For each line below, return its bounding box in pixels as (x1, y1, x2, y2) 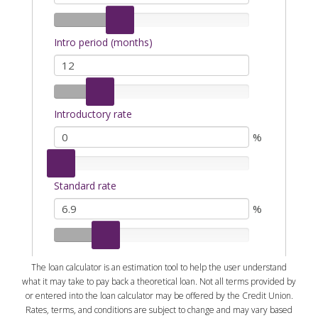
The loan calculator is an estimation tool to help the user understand (31, 261, 287, 273)
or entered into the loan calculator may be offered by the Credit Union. (25, 289, 293, 302)
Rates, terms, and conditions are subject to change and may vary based (26, 303, 292, 316)
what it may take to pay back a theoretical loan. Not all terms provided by (22, 275, 296, 287)
